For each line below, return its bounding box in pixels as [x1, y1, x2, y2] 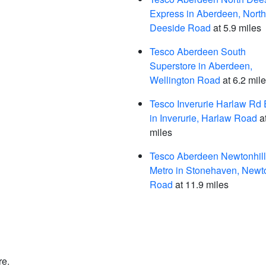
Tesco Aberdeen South [150, 45, 246, 58]
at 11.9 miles [173, 178, 229, 191]
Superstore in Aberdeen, [150, 59, 252, 72]
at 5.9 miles [211, 21, 261, 34]
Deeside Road [150, 21, 211, 34]
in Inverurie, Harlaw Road [150, 111, 257, 125]
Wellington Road [150, 73, 220, 87]
